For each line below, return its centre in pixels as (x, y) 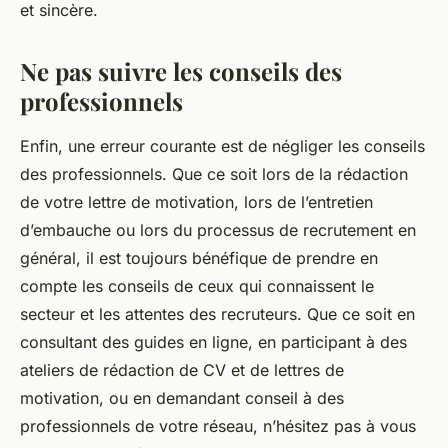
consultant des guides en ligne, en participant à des (213, 342)
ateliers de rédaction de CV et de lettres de (182, 370)
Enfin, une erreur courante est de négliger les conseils (222, 146)
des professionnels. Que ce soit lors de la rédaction (214, 174)
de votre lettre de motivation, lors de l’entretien (196, 202)
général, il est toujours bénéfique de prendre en (199, 258)
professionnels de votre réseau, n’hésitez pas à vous (218, 426)
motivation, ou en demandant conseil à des (182, 398)
